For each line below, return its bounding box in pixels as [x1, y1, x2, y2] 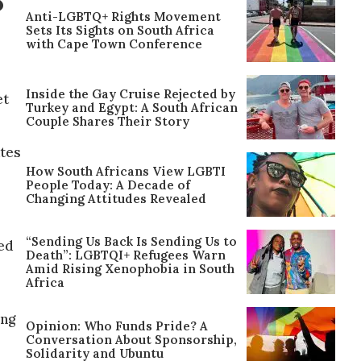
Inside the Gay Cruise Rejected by [26, 85, 235, 102]
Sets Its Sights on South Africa [26, 22, 214, 38]
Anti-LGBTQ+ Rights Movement [26, 8, 221, 24]
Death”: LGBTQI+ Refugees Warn [26, 247, 226, 263]
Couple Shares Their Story [26, 113, 189, 129]
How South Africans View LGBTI [26, 163, 226, 179]
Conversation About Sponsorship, [26, 331, 237, 347]
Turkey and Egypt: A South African [26, 99, 238, 115]
